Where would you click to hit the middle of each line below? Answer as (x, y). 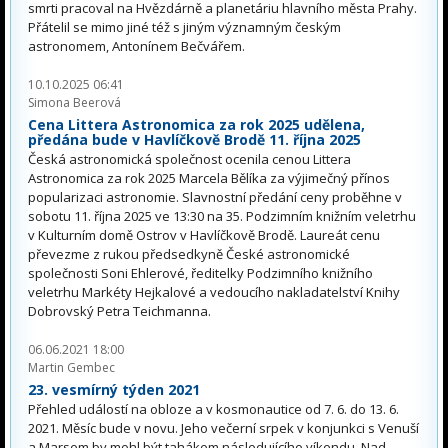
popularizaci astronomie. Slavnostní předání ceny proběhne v (215, 196)
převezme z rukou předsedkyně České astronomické (189, 253)
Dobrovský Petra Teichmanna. (121, 310)
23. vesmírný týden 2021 (114, 389)
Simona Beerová (74, 103)
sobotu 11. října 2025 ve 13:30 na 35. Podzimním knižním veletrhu (222, 215)
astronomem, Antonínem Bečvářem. (142, 46)
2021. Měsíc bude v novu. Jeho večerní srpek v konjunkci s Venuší (223, 427)
